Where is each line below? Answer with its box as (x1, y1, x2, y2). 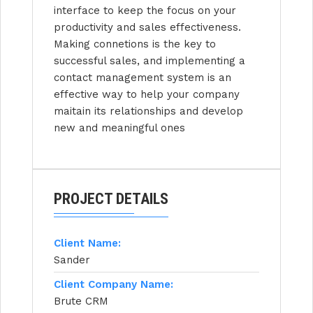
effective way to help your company (54, 88, 240, 101)
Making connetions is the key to (54, 38, 216, 51)
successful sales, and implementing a (54, 54, 245, 68)
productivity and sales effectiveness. (54, 21, 241, 34)
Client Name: (54, 237, 121, 250)
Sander (54, 254, 90, 267)
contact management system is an (54, 71, 231, 85)
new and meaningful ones (54, 122, 185, 135)
